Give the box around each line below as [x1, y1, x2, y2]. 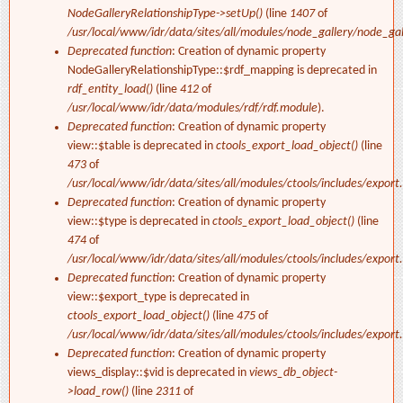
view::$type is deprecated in [67, 215, 212, 229]
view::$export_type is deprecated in [67, 291, 249, 305]
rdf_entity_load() [67, 83, 153, 97]
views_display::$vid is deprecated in [67, 366, 249, 381]
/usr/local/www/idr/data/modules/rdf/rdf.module [67, 102, 318, 116]
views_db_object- [249, 366, 337, 381]
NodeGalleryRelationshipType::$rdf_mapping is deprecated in [67, 64, 377, 78]
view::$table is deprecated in [67, 139, 216, 154]
